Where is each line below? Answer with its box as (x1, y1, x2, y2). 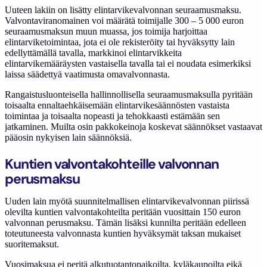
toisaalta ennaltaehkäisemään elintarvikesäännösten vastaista (5, 100, 229, 110)
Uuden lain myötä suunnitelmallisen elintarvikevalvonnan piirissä (5, 196, 249, 206)
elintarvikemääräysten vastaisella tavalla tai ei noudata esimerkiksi (5, 58, 251, 69)
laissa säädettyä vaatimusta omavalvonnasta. (5, 69, 170, 79)
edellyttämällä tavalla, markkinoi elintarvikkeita (5, 48, 182, 58)
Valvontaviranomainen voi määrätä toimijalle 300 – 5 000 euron (5, 15, 244, 26)
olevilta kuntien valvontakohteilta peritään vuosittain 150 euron (5, 207, 241, 217)
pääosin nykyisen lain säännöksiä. (5, 132, 132, 142)
